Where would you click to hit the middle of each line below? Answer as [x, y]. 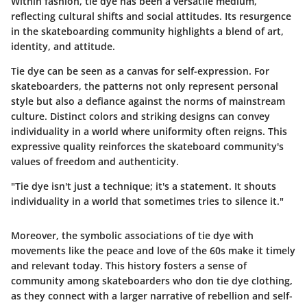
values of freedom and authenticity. [95, 161]
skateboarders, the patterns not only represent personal [145, 86]
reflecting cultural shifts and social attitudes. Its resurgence [151, 16]
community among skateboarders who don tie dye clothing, [152, 281]
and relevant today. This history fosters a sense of [129, 266]
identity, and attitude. [63, 46]
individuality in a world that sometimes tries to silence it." [147, 201]
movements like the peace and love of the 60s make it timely [153, 250]
